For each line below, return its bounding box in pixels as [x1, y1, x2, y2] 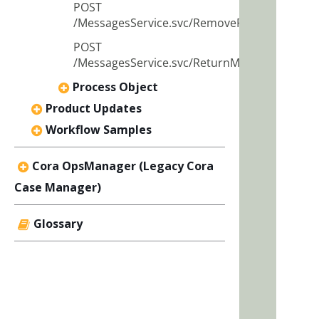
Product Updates [46, 100, 142, 116]
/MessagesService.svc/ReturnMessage [73, 54, 277, 70]
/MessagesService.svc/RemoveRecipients [73, 14, 292, 31]
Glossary [33, 215, 83, 231]
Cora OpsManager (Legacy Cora [32, 157, 214, 174]
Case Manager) [14, 179, 101, 195]
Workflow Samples [46, 121, 152, 137]
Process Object [73, 78, 158, 95]
